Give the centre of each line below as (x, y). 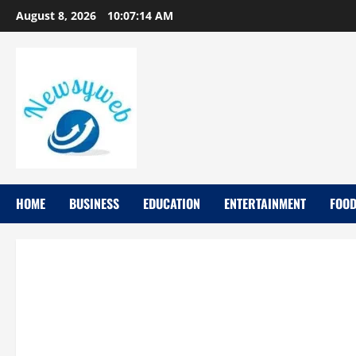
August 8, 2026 (58, 15)
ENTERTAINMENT (265, 203)
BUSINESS (94, 203)
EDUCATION (172, 203)
